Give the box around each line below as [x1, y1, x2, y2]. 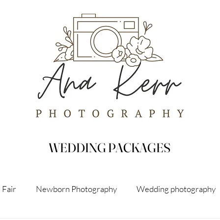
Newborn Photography [36, 183, 117, 194]
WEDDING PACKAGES [48, 140, 170, 156]
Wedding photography [137, 183, 216, 194]
